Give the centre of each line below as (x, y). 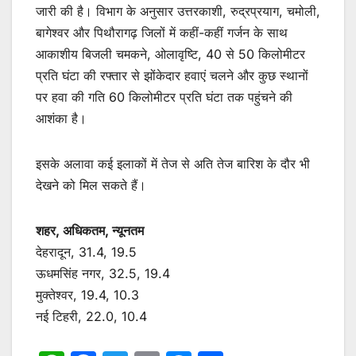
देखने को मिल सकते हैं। (91, 185)
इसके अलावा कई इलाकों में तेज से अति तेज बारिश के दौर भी (173, 163)
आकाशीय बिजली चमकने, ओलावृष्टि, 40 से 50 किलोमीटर (170, 54)
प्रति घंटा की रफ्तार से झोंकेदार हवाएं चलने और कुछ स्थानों (172, 75)
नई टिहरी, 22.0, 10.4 (91, 316)
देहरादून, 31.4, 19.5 (86, 252)
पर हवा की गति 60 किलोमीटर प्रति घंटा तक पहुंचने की (164, 97)
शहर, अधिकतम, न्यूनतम (90, 230)
